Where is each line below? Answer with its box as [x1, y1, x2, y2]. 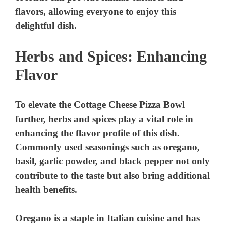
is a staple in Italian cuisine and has [51, 212, 200, 223]
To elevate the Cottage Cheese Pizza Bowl [15, 99, 185, 110]
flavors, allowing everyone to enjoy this [15, 6, 177, 17]
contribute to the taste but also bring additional [15, 170, 210, 181]
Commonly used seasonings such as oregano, [15, 142, 200, 153]
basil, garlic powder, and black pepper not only [15, 156, 210, 167]
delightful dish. [15, 20, 77, 31]
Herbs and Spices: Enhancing [15, 47, 207, 65]
